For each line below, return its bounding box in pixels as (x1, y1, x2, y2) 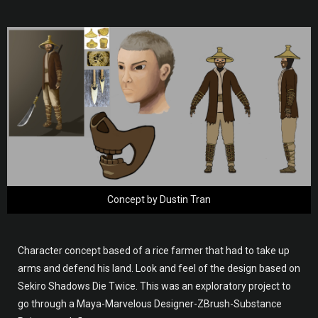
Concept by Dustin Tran (107, 194, 211, 206)
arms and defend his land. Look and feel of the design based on (18, 263, 300, 275)
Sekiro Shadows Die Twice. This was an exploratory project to (18, 280, 291, 292)
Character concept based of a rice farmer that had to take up (18, 245, 290, 257)
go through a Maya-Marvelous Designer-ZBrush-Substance (18, 298, 282, 310)
